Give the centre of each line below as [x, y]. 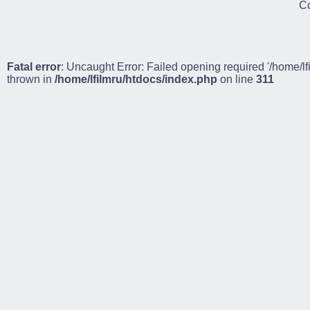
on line [237, 79]
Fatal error [34, 67]
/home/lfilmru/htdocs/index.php [136, 79]
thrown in [31, 79]
